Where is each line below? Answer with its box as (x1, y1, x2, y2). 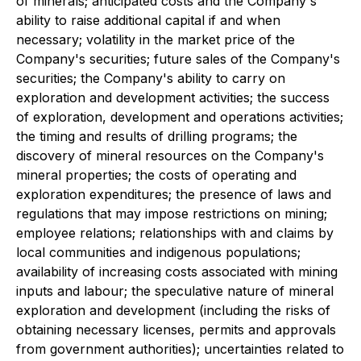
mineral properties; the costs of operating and (16, 167, 297, 183)
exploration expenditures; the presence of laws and (16, 186, 331, 202)
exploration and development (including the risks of (16, 302, 330, 318)
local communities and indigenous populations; (16, 244, 301, 260)
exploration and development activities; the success (16, 89, 330, 106)
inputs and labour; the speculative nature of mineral (16, 283, 334, 299)
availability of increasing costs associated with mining (16, 263, 338, 280)
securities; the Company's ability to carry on (16, 70, 285, 86)
